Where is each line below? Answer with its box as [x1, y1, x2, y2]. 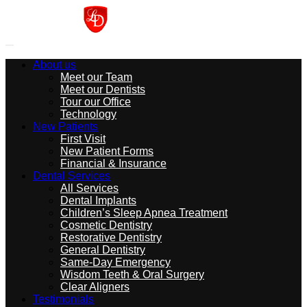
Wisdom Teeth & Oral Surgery [60, 269, 204, 280]
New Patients [33, 121, 98, 132]
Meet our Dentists [60, 84, 145, 95]
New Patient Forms [60, 145, 153, 157]
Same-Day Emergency [60, 256, 171, 268]
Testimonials [33, 293, 94, 305]
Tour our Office [60, 96, 131, 108]
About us [33, 59, 76, 71]
